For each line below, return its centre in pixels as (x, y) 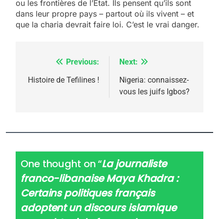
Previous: (83, 62)
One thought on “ (61, 164)
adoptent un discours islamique (99, 208)
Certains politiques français (88, 193)
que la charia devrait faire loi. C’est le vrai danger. (108, 24)
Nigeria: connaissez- (154, 80)
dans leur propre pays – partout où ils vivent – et (105, 13)
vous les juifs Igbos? (154, 91)
